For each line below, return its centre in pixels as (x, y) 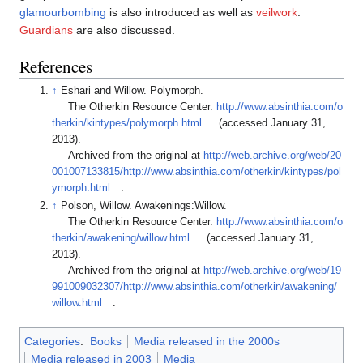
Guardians (46, 30)
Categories (52, 341)
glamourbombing (63, 13)
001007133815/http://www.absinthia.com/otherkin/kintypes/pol (197, 172)
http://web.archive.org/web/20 (273, 156)
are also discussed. (124, 30)
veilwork (277, 13)
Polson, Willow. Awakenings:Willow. (144, 205)
